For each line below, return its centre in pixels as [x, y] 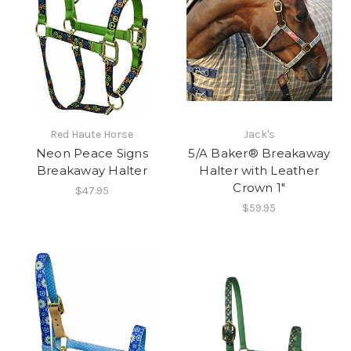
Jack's [259, 134]
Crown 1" [259, 187]
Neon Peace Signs [92, 153]
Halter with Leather [259, 170]
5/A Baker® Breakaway [259, 153]
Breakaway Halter [92, 170]
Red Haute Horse [92, 134]
